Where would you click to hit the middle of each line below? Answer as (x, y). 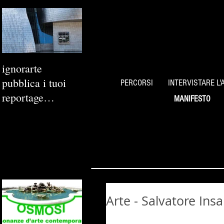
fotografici (24, 112)
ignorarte (22, 68)
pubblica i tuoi (34, 83)
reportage (23, 97)
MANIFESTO (192, 99)
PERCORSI (137, 83)
